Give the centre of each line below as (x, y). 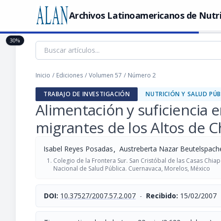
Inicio (43, 75)
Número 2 (142, 75)
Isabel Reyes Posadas (78, 149)
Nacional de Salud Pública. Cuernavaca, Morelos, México (132, 168)
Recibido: (162, 196)
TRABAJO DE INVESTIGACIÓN (87, 94)
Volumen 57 (105, 75)
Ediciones (70, 75)
